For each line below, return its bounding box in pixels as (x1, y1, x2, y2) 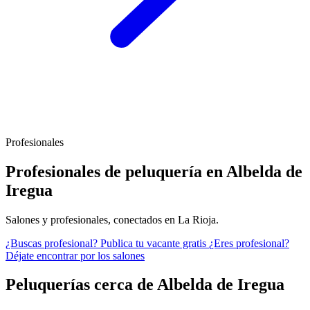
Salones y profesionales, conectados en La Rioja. (6, 213, 219, 226)
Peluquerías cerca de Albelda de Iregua (6, 275, 284, 294)
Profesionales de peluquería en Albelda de (6, 162, 302, 181)
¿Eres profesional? (209, 237, 289, 249)
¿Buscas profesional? (6, 237, 98, 249)
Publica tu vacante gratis (100, 237, 206, 249)
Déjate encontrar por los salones (6, 249, 145, 262)
